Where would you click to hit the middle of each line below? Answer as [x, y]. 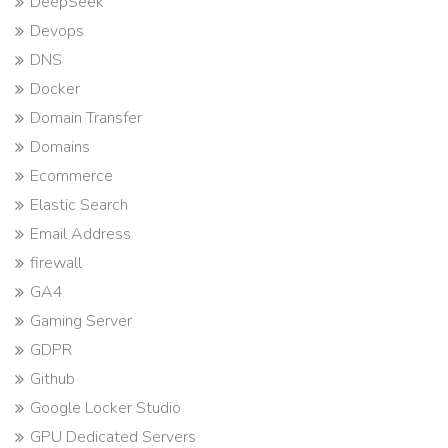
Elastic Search [79, 204]
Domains [60, 146]
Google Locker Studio [105, 407]
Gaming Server [81, 320]
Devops [57, 30]
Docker [55, 88]
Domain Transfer [86, 117]
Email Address [80, 233]
